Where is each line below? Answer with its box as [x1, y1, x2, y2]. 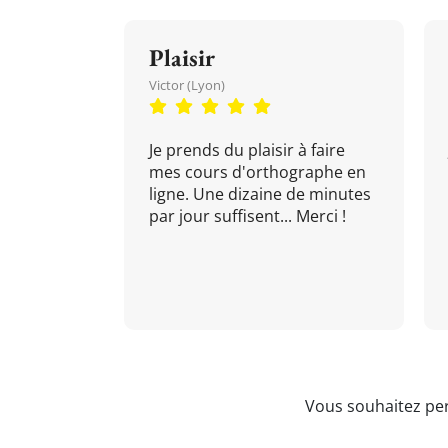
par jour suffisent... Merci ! [149, 205, 346, 227]
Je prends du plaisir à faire [149, 139, 345, 161]
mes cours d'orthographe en [149, 161, 366, 183]
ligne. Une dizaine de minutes [149, 183, 371, 205]
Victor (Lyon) [149, 76, 225, 94]
